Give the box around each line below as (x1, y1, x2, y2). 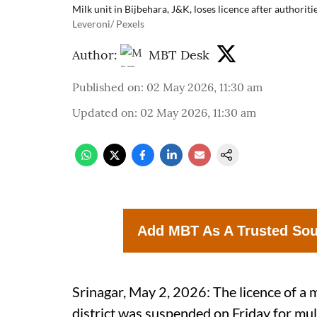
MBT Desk (149, 46, 209, 63)
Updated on (72, 105, 134, 120)
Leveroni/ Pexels (72, 18, 144, 30)
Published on (72, 80, 141, 94)
